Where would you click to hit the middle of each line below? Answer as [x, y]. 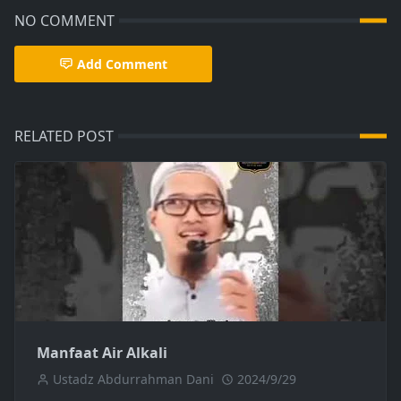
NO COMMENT [64, 21]
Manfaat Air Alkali [102, 353]
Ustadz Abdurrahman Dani [133, 380]
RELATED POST [64, 136]
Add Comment [122, 64]
